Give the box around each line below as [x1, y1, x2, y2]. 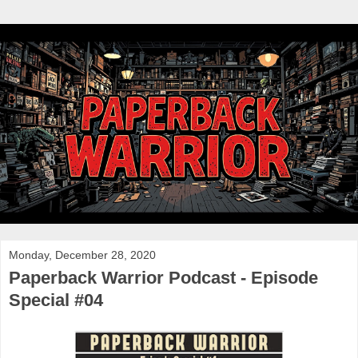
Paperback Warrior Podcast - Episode [9, 267, 318, 288]
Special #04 [9, 289, 103, 310]
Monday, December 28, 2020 [9, 248, 156, 261]
